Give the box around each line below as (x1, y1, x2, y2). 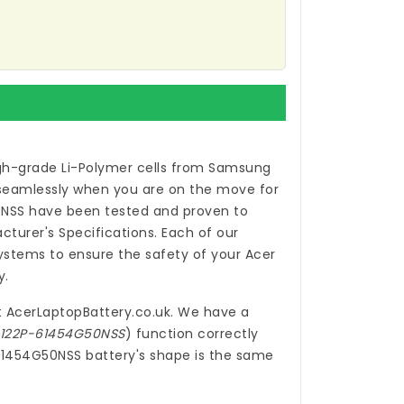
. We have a (170, 303, 250, 322)
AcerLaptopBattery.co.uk (5, 303, 170, 322)
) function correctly (124, 325, 259, 344)
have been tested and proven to (24, 202, 248, 221)
